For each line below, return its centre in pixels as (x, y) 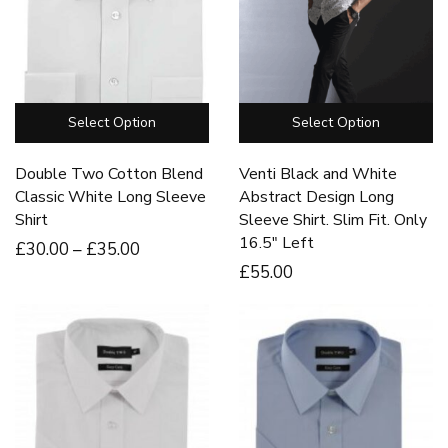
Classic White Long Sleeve (110, 197)
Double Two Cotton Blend (109, 174)
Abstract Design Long (316, 197)
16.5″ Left (276, 243)
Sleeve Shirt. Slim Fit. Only (333, 220)
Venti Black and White (318, 174)
